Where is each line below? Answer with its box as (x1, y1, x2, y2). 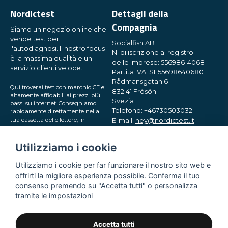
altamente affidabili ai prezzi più (10, 92, 100, 99)
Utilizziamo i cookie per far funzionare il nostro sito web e (15, 160, 211, 169)
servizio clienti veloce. (10, 64, 82, 72)
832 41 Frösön (111, 88, 156, 96)
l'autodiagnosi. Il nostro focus (10, 45, 105, 53)
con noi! (10, 132, 32, 140)
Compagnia (111, 20, 157, 35)
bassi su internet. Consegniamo (10, 100, 96, 107)
